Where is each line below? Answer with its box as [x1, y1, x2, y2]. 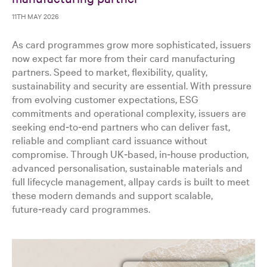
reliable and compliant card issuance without [12, 132, 207, 147]
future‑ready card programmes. [12, 201, 150, 215]
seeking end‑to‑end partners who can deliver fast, [12, 119, 230, 133]
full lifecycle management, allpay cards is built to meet [12, 173, 250, 188]
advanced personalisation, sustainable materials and [12, 160, 243, 174]
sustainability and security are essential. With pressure [12, 77, 252, 92]
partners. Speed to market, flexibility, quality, [12, 64, 207, 78]
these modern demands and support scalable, [12, 187, 213, 201]
